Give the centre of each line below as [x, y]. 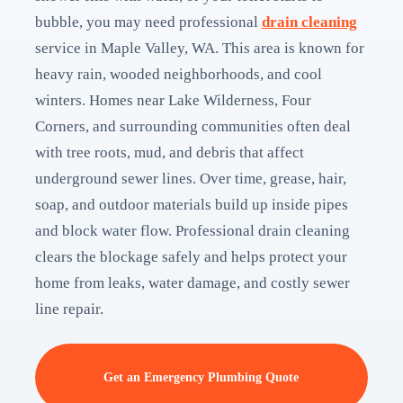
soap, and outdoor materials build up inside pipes [191, 205]
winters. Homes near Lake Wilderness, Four [173, 100]
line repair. [69, 309]
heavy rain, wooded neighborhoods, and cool [178, 74]
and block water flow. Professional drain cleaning [192, 231]
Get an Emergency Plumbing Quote [201, 377]
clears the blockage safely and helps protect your [191, 257]
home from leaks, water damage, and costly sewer [192, 283]
